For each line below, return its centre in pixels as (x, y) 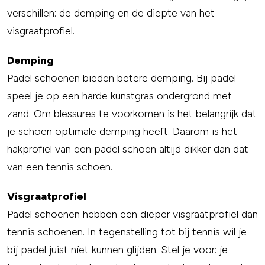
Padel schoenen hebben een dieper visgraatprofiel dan (132, 214)
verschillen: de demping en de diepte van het (111, 13)
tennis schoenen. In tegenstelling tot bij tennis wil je (127, 232)
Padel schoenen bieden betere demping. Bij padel (122, 78)
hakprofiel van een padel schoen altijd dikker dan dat (128, 149)
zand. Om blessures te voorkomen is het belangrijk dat (132, 114)
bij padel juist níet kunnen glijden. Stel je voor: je (117, 250)
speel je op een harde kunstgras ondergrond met (119, 96)
